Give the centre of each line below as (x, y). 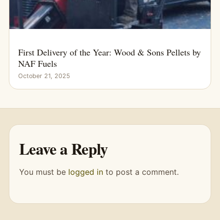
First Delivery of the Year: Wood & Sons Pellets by (110, 52)
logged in (86, 172)
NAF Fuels (38, 63)
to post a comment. (141, 172)
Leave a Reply (64, 149)
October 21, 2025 (44, 76)
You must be (44, 172)
